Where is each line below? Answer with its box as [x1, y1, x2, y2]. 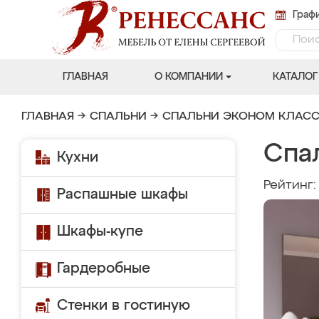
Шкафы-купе [57, 224, 143, 239]
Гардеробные [57, 261, 150, 276]
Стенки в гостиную [57, 298, 190, 313]
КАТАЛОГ [272, 72, 318, 82]
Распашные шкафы [57, 187, 188, 202]
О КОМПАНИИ [154, 72, 223, 82]
